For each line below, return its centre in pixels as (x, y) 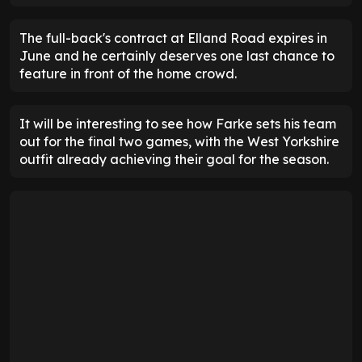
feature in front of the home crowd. (128, 74)
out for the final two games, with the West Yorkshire (179, 142)
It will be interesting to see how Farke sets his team (178, 124)
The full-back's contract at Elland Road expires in (173, 38)
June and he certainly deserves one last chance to (177, 56)
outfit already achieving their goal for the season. (174, 160)
